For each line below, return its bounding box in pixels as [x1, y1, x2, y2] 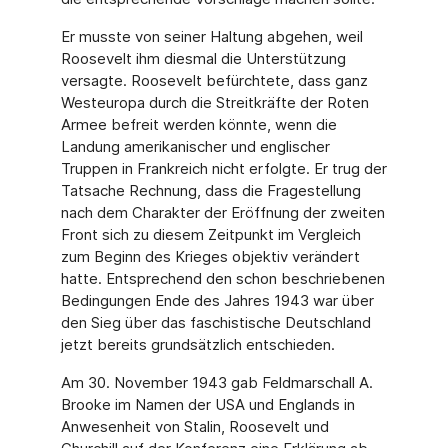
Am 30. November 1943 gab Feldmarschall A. [60, 373, 373, 392]
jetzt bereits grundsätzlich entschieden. [60, 335, 335, 354]
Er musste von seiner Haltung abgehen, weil [60, 27, 363, 46]
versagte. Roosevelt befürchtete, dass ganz [60, 71, 368, 90]
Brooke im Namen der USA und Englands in [60, 395, 355, 414]
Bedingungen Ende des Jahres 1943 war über [60, 291, 374, 310]
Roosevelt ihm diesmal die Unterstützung [60, 49, 346, 68]
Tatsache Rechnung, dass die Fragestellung [60, 181, 361, 200]
